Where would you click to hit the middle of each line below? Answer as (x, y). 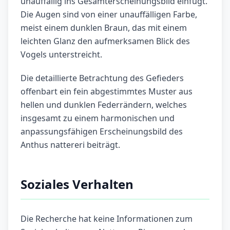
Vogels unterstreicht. (61, 55)
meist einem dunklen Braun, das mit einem (104, 28)
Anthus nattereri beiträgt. (70, 145)
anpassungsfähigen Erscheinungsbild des (102, 132)
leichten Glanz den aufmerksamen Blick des (105, 41)
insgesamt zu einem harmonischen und (98, 118)
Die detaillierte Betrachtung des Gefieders (102, 78)
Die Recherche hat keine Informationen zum (107, 219)
